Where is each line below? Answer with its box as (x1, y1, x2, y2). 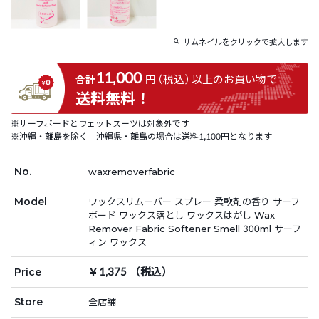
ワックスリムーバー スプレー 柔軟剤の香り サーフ (88, 195, 300, 207)
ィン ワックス (88, 236, 147, 248)
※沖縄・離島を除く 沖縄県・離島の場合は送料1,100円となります (11, 130, 272, 142)
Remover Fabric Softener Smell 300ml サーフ (88, 222, 301, 234)
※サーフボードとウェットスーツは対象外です (11, 117, 189, 129)
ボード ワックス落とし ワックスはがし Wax (88, 209, 275, 221)
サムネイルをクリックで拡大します (181, 36, 308, 47)
